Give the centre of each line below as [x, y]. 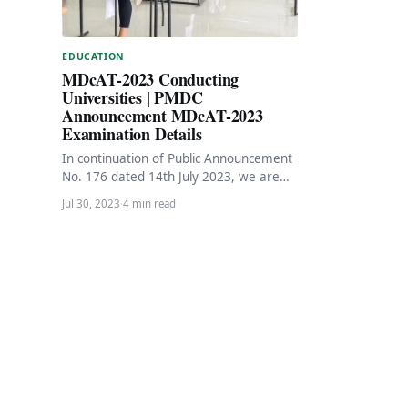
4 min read [149, 203]
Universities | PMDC [133, 97]
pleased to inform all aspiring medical [170, 194]
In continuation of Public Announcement [177, 158]
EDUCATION [94, 56]
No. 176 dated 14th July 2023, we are [171, 176]
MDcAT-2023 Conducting [151, 79]
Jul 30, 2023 [91, 203]
